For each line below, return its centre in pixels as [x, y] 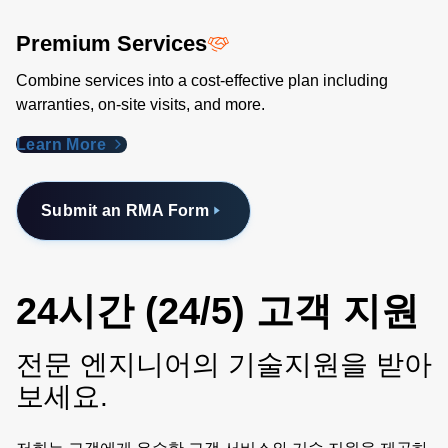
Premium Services [111, 43]
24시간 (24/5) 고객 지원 [217, 310]
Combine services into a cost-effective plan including [202, 80]
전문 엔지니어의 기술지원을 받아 [224, 364]
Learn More [63, 144]
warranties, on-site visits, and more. [140, 104]
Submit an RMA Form [125, 210]
